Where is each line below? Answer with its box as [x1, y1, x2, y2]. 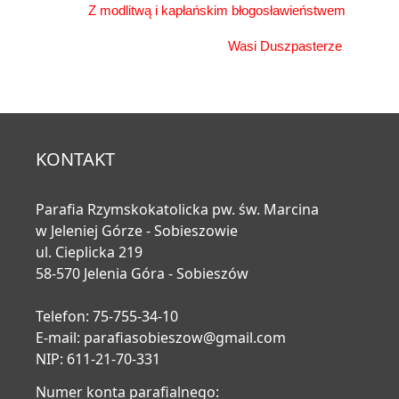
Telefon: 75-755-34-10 [36, 306, 178, 326]
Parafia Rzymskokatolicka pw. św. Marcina [36, 199, 322, 219]
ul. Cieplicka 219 [36, 242, 142, 262]
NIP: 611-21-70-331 [36, 349, 160, 369]
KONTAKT [36, 147, 115, 171]
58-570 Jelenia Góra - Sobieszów [36, 264, 248, 283]
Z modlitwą [88, 3, 151, 18]
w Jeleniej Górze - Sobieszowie [36, 221, 238, 240]
